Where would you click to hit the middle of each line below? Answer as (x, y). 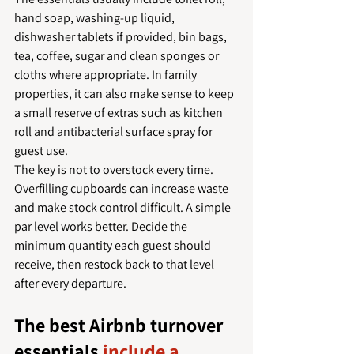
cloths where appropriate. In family (107, 75)
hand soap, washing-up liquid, (96, 18)
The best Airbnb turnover (121, 325)
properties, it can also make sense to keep (125, 94)
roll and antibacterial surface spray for (115, 132)
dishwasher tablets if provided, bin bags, (122, 37)
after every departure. (70, 283)
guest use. (41, 151)
